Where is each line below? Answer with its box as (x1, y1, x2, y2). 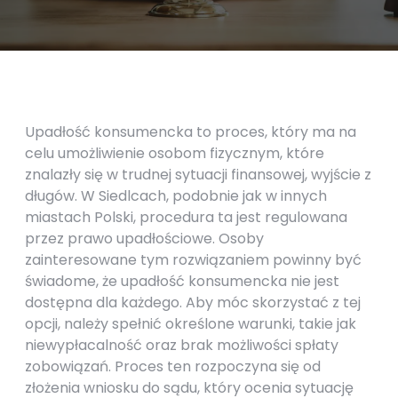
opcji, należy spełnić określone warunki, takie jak (25, 314, 356, 334)
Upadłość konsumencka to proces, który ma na (25, 122, 356, 142)
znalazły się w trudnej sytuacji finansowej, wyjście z (25, 164, 371, 185)
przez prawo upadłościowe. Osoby (25, 228, 264, 249)
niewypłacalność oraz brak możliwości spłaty (25, 335, 338, 355)
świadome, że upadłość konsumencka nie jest (25, 271, 339, 291)
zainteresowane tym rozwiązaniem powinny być (25, 250, 362, 270)
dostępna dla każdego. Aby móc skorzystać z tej (25, 292, 361, 313)
